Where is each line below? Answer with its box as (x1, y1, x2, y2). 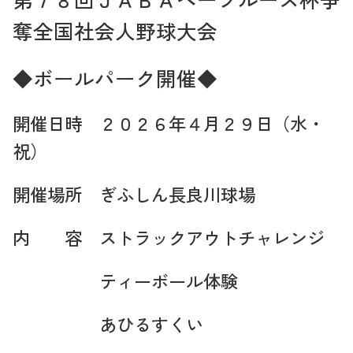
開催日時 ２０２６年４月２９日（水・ (13, 110, 325, 136)
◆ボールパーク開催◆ (13, 62, 217, 92)
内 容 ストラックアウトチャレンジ (13, 224, 325, 250)
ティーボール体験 (13, 267, 238, 293)
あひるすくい (13, 310, 203, 336)
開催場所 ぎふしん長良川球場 (13, 180, 255, 206)
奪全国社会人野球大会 (13, 15, 217, 45)
